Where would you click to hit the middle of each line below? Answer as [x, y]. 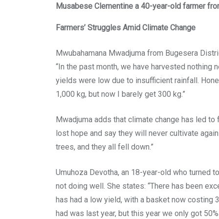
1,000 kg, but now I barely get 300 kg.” [120, 94]
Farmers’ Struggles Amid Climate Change [126, 28]
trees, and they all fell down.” [105, 147]
